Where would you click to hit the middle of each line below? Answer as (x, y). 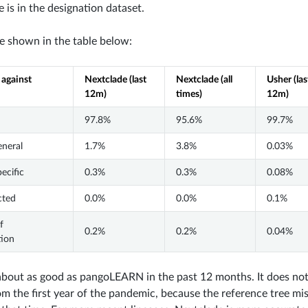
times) (189, 93)
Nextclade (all (204, 79)
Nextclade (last (115, 79)
